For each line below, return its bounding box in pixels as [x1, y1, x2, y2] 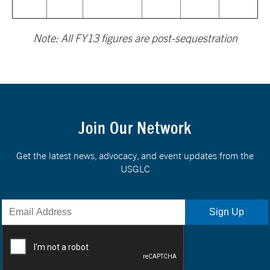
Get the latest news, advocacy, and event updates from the [16, 149, 254, 161]
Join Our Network [78, 117, 192, 137]
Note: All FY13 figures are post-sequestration [33, 32, 237, 45]
